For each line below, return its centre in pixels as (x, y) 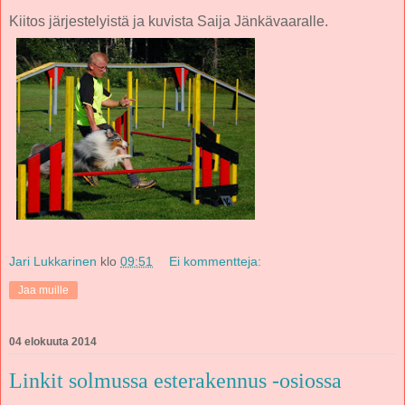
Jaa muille (43, 290)
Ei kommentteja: (216, 261)
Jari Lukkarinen (53, 261)
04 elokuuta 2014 (53, 341)
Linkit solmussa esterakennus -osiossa (175, 380)
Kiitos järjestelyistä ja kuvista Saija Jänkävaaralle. (169, 22)
